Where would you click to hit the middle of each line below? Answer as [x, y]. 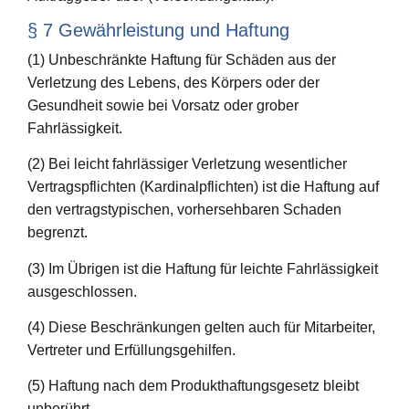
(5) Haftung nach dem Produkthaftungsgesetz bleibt [193, 386]
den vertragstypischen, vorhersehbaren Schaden [184, 210]
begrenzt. [58, 233]
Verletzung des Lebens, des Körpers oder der [173, 82]
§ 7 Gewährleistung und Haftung [158, 30]
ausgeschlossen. [82, 291]
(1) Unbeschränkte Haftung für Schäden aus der [182, 59]
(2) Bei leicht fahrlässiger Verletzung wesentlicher [187, 164]
